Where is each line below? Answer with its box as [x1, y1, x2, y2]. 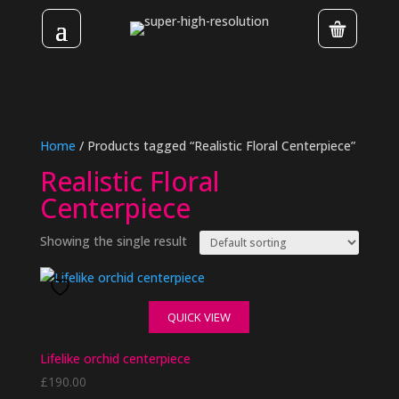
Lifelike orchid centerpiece [39, 350, 191, 367]
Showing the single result [39, 232, 187, 249]
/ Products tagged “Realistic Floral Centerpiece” [75, 137, 355, 154]
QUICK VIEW [167, 309, 232, 325]
